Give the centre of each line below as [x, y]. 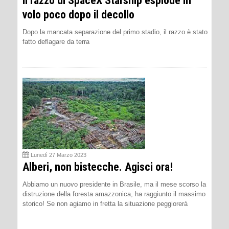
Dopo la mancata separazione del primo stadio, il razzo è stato [115, 32]
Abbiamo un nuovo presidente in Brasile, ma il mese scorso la [114, 184]
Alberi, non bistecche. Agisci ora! [98, 167]
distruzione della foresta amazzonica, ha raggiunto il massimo [114, 194]
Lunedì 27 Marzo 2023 [59, 155]
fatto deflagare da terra [56, 42]
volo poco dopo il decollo [78, 15]
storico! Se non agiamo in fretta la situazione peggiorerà [105, 204]
